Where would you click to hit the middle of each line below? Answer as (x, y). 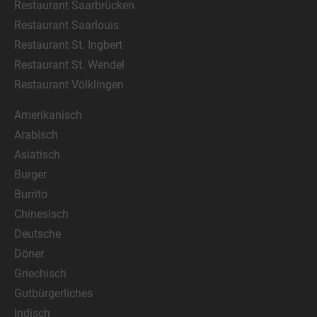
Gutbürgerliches (53, 293)
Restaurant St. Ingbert (68, 45)
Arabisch (36, 135)
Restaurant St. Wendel (69, 65)
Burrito (31, 194)
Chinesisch (41, 214)
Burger (30, 174)
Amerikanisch (48, 115)
